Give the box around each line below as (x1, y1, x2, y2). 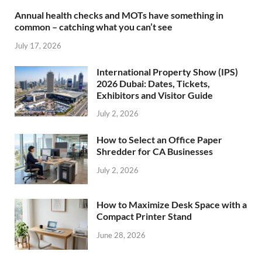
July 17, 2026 (15, 40, 61, 50)
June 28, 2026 (96, 230, 146, 240)
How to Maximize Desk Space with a (96, 199, 247, 211)
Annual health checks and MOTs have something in (15, 9, 223, 20)
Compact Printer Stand (96, 211, 192, 222)
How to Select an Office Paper (96, 134, 222, 146)
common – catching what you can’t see (15, 20, 173, 32)
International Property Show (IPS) (96, 65, 238, 77)
